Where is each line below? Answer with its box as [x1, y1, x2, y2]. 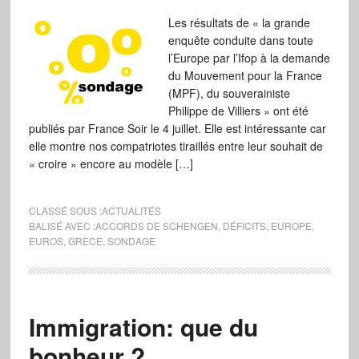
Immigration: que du [28, 309, 258, 344]
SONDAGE [107, 234, 155, 248]
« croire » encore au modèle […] [28, 155, 193, 171]
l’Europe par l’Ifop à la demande [167, 50, 330, 66]
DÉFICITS [222, 219, 266, 232]
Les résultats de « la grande [167, 14, 310, 30]
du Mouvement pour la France [167, 67, 322, 83]
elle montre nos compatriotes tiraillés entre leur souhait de [28, 138, 323, 154]
